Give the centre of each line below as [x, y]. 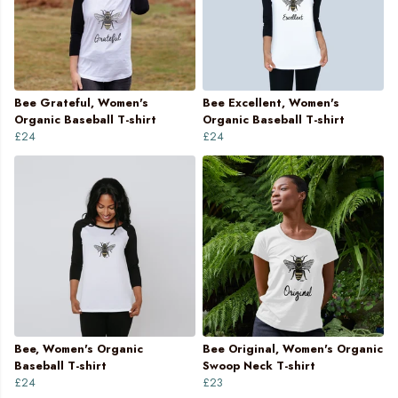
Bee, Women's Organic [79, 349]
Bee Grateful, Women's [81, 103]
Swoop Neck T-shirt [259, 366]
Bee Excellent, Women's [271, 103]
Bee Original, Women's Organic [293, 349]
